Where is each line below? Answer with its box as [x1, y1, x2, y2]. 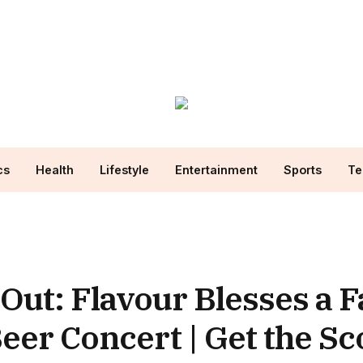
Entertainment [174, 163, 258, 177]
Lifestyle [99, 163, 149, 177]
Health [35, 163, 74, 177]
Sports [283, 163, 322, 177]
